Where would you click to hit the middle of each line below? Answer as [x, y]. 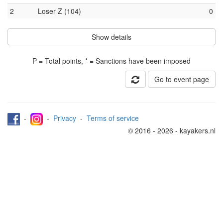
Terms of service [113, 118]
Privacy [65, 118]
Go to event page [182, 79]
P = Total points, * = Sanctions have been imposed [111, 61]
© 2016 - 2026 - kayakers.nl [172, 130]
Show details [111, 37]
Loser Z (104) [59, 11]
